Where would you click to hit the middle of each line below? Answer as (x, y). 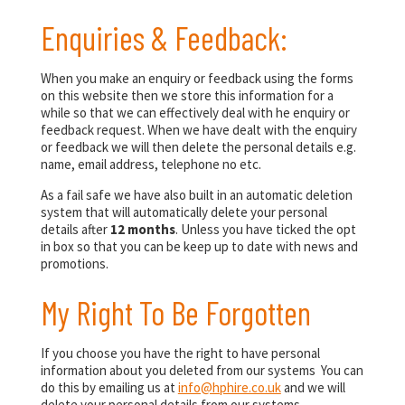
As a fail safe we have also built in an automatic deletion (196, 195)
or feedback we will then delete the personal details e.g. (198, 147)
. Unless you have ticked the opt (265, 230)
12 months (142, 230)
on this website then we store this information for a (187, 96)
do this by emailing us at (109, 387)
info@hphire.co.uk (229, 387)
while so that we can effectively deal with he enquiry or (195, 113)
